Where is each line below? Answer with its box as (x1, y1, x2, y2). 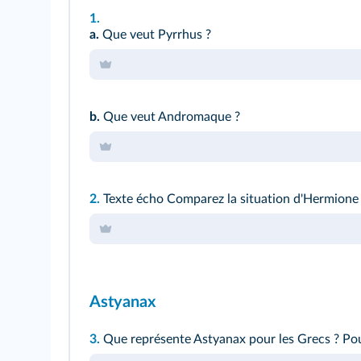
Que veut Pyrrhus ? (99, 28, 211, 42)
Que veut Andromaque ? (100, 110, 240, 124)
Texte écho (103, 193, 164, 206)
